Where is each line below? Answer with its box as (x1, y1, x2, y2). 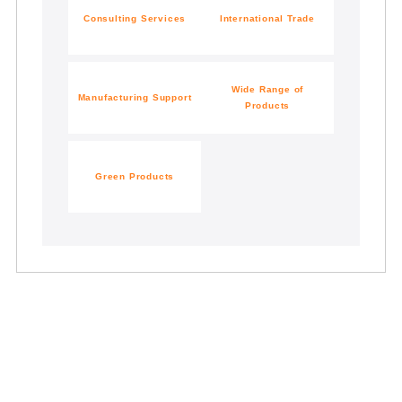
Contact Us (90, 349, 312, 387)
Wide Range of (231, 84, 304, 95)
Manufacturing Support (77, 92, 192, 103)
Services (136, 13, 187, 24)
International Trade (219, 13, 315, 24)
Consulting (83, 13, 137, 24)
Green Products (94, 171, 175, 182)
